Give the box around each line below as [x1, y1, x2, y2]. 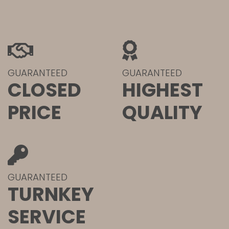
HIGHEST [122, 77, 203, 104]
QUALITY [122, 99, 202, 126]
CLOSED [8, 77, 81, 104]
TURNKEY [8, 181, 94, 208]
